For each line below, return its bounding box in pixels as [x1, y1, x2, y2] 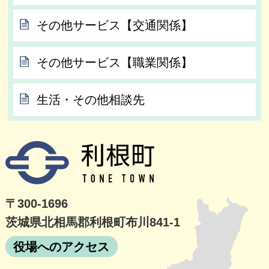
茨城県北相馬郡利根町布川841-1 [5, 216, 180, 229]
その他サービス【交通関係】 [37, 19, 193, 32]
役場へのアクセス [13, 240, 110, 253]
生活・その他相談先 [37, 92, 145, 106]
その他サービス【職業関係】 [37, 55, 193, 69]
